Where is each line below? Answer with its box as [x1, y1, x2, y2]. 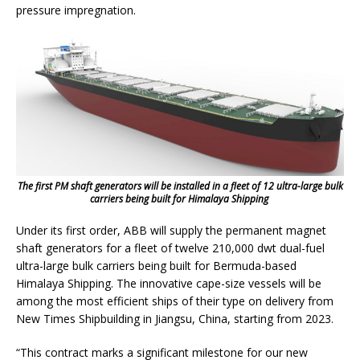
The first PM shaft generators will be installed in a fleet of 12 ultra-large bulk [17, 178, 343, 193]
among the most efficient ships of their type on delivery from [16, 292, 333, 309]
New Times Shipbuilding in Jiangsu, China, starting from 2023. [16, 310, 337, 326]
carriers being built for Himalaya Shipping [89, 191, 268, 206]
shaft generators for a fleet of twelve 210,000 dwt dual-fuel [16, 239, 325, 256]
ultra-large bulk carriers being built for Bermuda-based [16, 257, 297, 273]
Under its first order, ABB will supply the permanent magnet [16, 222, 326, 238]
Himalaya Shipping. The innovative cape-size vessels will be [16, 275, 321, 291]
